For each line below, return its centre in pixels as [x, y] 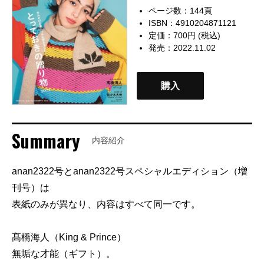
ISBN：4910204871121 [193, 23]
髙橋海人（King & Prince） [69, 237]
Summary [46, 141]
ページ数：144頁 [181, 11]
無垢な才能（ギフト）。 [64, 254]
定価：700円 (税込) [185, 35]
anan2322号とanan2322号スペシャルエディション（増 [130, 171]
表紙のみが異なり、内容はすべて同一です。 [106, 204]
